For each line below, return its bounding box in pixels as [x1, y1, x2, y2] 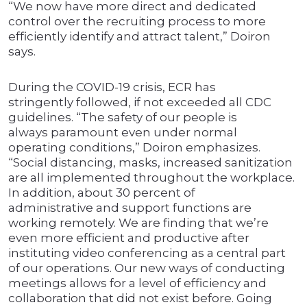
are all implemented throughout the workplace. [8, 171, 295, 185]
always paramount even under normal [8, 125, 237, 140]
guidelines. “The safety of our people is [8, 110, 237, 125]
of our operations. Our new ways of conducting [8, 261, 285, 275]
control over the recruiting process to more [8, 14, 266, 29]
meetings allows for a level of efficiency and [8, 276, 267, 291]
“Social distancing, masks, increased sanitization [8, 156, 293, 170]
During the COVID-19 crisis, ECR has [8, 80, 216, 95]
